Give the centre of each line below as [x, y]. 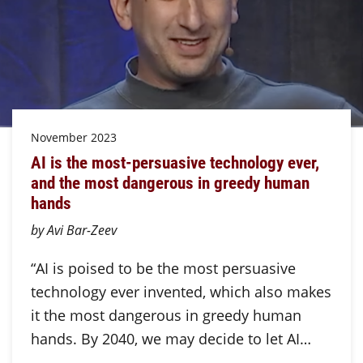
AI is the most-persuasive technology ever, [175, 162]
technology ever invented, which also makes [181, 291]
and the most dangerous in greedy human [170, 183]
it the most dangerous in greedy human [166, 315]
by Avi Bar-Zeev [73, 229]
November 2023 [73, 137]
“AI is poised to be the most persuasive [163, 268]
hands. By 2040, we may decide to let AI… [171, 338]
